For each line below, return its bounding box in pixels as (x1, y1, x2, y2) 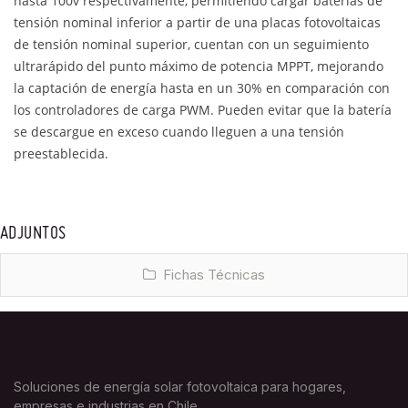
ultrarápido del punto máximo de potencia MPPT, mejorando (14, 56, 383, 75)
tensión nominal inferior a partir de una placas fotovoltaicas (14, 13, 384, 31)
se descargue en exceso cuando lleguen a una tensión (14, 122, 344, 140)
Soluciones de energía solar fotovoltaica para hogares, (14, 378, 346, 394)
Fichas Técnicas (159, 265, 265, 283)
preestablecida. (14, 144, 108, 162)
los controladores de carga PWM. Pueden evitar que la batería (14, 100, 392, 118)
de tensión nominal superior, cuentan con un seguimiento (14, 35, 369, 53)
